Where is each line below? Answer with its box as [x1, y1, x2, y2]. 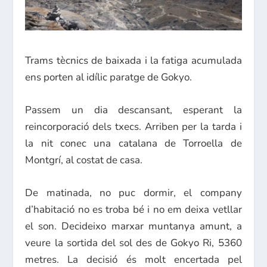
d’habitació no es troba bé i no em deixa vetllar [25, 202, 242, 216]
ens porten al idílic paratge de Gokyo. [25, 70, 193, 84]
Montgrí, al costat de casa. [25, 153, 143, 167]
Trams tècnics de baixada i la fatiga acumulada [25, 53, 242, 67]
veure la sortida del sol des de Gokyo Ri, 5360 [25, 235, 242, 250]
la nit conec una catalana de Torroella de [25, 136, 242, 150]
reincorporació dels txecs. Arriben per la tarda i [25, 119, 242, 133]
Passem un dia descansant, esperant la [25, 103, 242, 117]
